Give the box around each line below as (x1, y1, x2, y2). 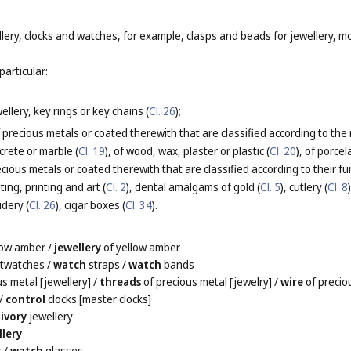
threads (100, 274, 142, 290)
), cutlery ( (280, 179, 327, 195)
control (5, 291, 46, 307)
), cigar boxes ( (56, 197, 125, 213)
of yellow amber (101, 240, 181, 255)
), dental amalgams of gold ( (126, 179, 260, 195)
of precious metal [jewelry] (141, 274, 273, 290)
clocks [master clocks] (45, 291, 152, 307)
